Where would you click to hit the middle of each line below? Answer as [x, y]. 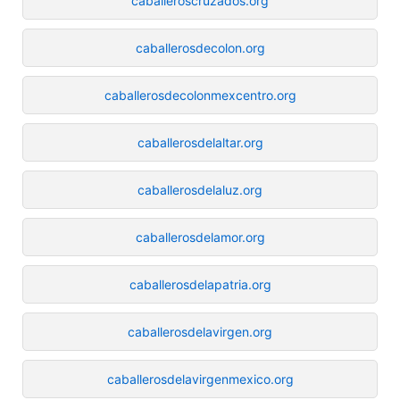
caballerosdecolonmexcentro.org [200, 95]
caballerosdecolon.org [200, 47]
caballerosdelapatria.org [200, 284]
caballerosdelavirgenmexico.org [200, 379]
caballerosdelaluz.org [200, 189]
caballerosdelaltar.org [200, 142]
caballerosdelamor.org [200, 237]
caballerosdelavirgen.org [200, 331]
